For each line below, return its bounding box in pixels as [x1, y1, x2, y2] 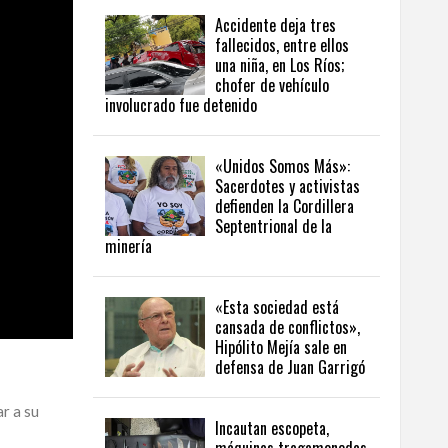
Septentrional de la [215, 214, 332, 239]
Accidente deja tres [215, 13, 336, 38]
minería [105, 234, 152, 259]
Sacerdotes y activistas [215, 174, 360, 199]
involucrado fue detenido [105, 93, 257, 118]
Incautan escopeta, [215, 416, 329, 441]
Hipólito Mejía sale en [215, 335, 347, 360]
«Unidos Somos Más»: [215, 154, 350, 179]
